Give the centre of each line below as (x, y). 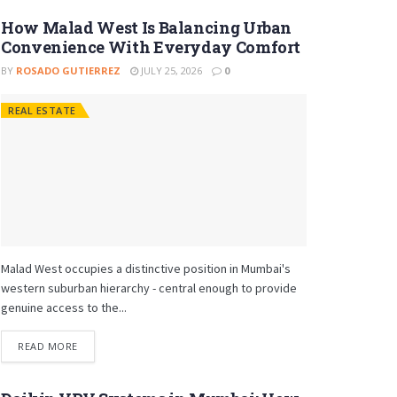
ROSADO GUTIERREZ (68, 70)
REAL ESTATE (42, 110)
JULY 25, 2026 (170, 70)
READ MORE (48, 346)
